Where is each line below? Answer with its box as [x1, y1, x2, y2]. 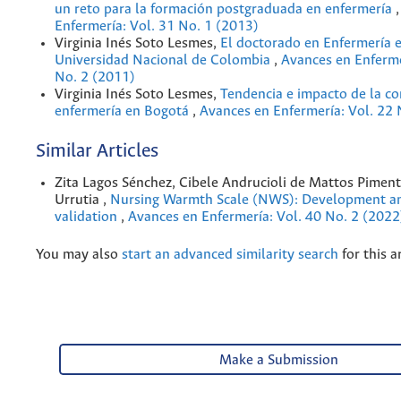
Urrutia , [55, 192, 110, 208]
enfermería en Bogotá [55, 103, 192, 119]
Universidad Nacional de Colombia [55, 52, 274, 68]
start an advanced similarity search [122, 246, 338, 262]
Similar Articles [36, 141, 158, 162]
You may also [36, 246, 122, 262]
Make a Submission [219, 352, 339, 368]
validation [55, 209, 121, 225]
